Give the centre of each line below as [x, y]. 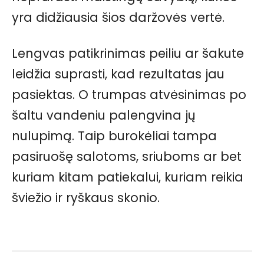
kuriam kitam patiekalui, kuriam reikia [128, 177]
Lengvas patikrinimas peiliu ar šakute [128, 54]
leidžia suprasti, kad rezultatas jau [118, 74]
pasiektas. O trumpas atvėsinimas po [129, 95]
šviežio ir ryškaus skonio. [86, 198]
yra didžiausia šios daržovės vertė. [118, 18]
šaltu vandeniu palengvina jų [104, 115]
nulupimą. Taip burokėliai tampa [114, 136]
